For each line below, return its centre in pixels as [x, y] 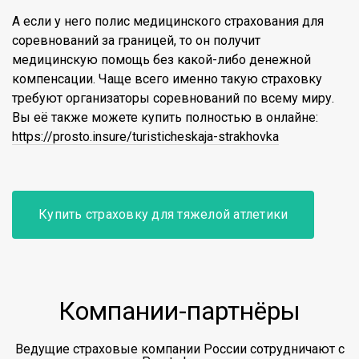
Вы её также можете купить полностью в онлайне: [165, 117]
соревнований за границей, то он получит [136, 40]
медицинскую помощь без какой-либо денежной [161, 60]
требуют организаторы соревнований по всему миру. [173, 98]
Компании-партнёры [179, 311]
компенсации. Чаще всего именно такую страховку [167, 79]
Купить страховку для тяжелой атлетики [163, 214]
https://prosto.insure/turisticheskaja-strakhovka [145, 137]
